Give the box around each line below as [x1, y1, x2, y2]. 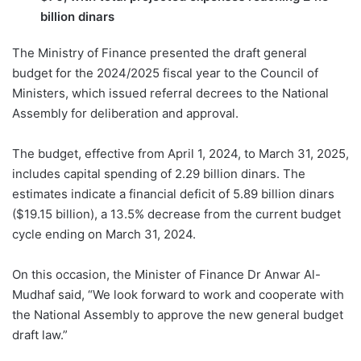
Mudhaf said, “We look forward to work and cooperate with [12, 287, 344, 303]
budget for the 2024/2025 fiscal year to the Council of [12, 65, 318, 81]
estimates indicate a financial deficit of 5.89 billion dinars [12, 186, 334, 202]
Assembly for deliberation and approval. [12, 106, 239, 122]
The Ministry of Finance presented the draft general [12, 45, 307, 61]
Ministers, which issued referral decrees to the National [12, 85, 329, 102]
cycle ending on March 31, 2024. [12, 226, 196, 243]
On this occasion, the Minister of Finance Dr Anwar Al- [12, 267, 321, 283]
